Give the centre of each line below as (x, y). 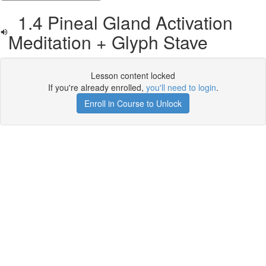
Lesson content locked (133, 75)
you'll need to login (181, 87)
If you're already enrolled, (97, 87)
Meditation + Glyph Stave (108, 42)
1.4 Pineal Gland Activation (121, 22)
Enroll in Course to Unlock (133, 103)
